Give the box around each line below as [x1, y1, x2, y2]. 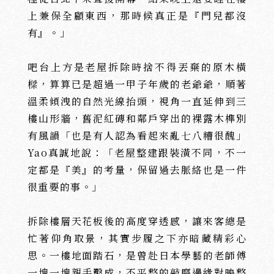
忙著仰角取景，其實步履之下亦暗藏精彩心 [27, 231, 247, 245]
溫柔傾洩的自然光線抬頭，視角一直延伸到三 [27, 94, 247, 108]
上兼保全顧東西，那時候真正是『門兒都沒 [27, 9, 247, 23]
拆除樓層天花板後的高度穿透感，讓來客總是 [27, 214, 247, 228]
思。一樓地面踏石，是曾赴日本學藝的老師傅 [27, 248, 247, 262]
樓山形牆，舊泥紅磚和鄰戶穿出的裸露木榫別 [27, 111, 247, 125]
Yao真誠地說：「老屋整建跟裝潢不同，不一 [27, 146, 247, 160]
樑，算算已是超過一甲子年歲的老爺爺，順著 [27, 77, 247, 91]
